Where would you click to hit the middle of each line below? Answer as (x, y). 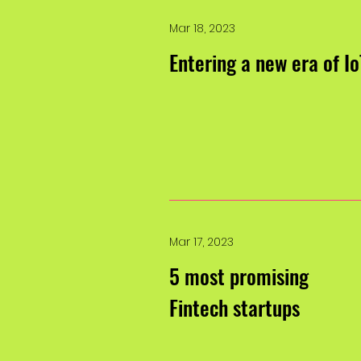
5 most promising (239, 276)
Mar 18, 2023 (202, 28)
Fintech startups (234, 307)
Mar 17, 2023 (201, 242)
